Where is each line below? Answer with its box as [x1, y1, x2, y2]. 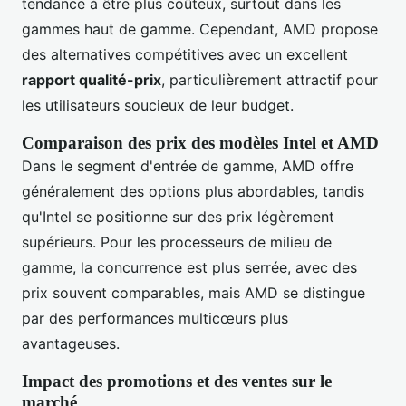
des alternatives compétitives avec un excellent [22, 45, 348, 64]
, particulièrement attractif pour [161, 71, 378, 90]
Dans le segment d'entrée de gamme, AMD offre [22, 157, 353, 176]
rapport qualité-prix [22, 71, 161, 90]
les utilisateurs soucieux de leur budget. [22, 96, 294, 115]
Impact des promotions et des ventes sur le [22, 372, 332, 391]
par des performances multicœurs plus [22, 309, 288, 328]
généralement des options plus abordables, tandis [22, 182, 364, 201]
